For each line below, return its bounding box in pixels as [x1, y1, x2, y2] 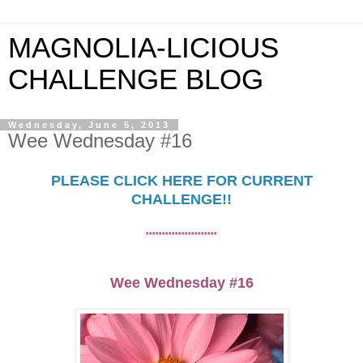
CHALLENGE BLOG [8, 64, 263, 95]
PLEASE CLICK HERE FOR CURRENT [50, 172, 313, 189]
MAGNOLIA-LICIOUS [8, 32, 279, 63]
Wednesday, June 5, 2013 [8, 120, 170, 130]
